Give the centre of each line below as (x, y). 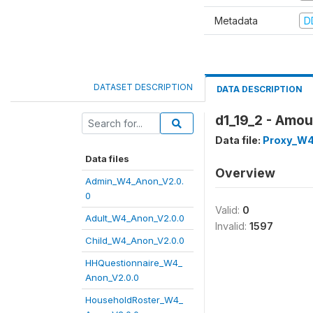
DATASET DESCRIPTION (143, 87)
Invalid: (232, 226)
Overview (245, 173)
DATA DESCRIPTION (260, 89)
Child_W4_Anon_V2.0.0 (135, 240)
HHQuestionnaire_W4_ (134, 263)
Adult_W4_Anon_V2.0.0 (135, 218)
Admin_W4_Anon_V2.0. (134, 181)
